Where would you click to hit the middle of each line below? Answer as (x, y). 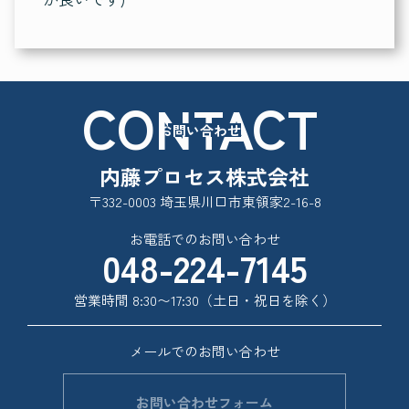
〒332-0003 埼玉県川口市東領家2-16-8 (204, 201)
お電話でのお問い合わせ (204, 238)
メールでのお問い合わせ (204, 351)
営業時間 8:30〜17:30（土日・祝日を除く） (204, 299)
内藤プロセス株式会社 (204, 176)
